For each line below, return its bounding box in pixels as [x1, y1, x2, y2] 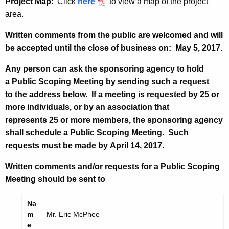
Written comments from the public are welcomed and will [5, 31, 223, 40]
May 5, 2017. [175, 43, 222, 53]
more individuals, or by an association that [5, 103, 169, 112]
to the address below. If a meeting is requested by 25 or [5, 90, 219, 99]
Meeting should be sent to [5, 175, 105, 184]
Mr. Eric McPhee [47, 210, 100, 219]
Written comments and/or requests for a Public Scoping [5, 162, 220, 171]
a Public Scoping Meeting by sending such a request [5, 77, 209, 86]
